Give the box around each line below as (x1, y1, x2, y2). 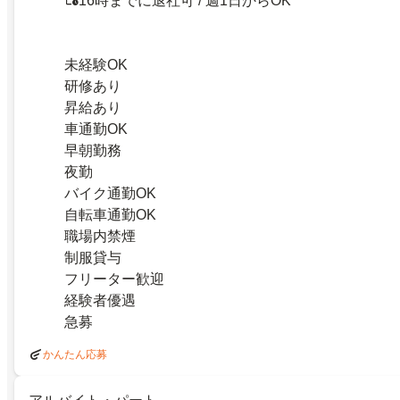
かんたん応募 (43, 347, 107, 361)
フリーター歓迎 (64, 271, 164, 287)
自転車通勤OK (64, 206, 156, 222)
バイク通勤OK (64, 185, 156, 201)
